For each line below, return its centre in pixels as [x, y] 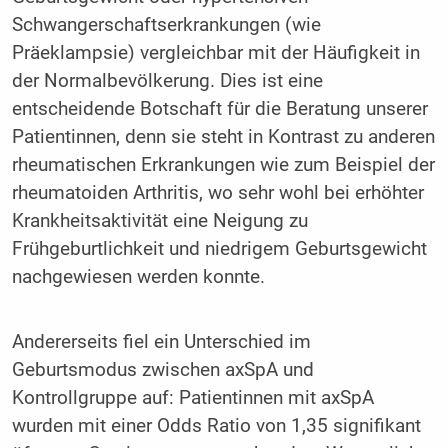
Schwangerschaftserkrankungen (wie [166, 24]
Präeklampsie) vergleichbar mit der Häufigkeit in [215, 52]
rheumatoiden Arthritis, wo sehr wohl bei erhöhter [217, 192]
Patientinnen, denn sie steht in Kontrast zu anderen [223, 136]
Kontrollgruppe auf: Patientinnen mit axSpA [192, 398]
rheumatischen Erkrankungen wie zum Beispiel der [223, 164]
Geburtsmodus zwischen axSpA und [162, 370]
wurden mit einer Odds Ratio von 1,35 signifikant [216, 426]
